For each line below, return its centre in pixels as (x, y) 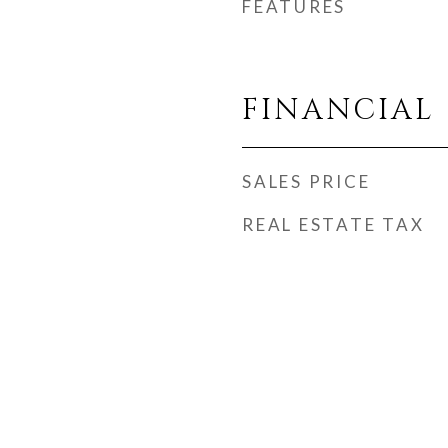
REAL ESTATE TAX (333, 224)
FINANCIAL (338, 110)
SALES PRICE (306, 181)
